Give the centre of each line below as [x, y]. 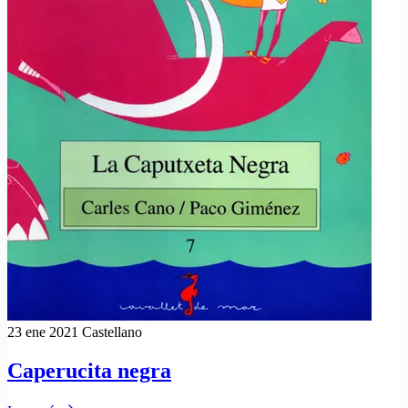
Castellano [112, 331]
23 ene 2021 [45, 331]
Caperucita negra [89, 370]
